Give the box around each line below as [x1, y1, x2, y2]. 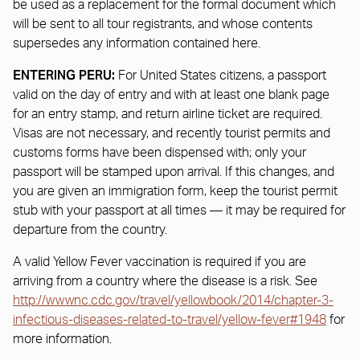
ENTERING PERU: [13, 66, 115, 84]
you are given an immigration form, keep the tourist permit [13, 184, 337, 198]
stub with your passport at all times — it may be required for [13, 203, 346, 217]
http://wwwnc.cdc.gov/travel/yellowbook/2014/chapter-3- [13, 293, 333, 307]
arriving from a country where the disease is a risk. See [13, 274, 317, 288]
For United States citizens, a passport [115, 68, 326, 82]
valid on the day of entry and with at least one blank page [13, 88, 329, 101]
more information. [13, 332, 112, 346]
